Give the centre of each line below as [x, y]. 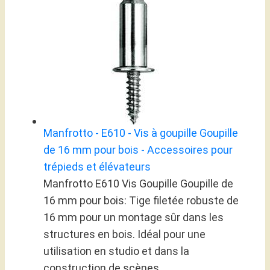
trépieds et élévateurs [97, 167]
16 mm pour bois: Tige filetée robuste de [141, 201]
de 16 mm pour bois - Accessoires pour [138, 150]
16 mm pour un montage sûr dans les [133, 218]
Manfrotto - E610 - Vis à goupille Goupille [141, 133]
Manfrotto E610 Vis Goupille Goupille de [138, 184]
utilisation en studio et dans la [116, 251]
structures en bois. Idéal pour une [124, 234]
